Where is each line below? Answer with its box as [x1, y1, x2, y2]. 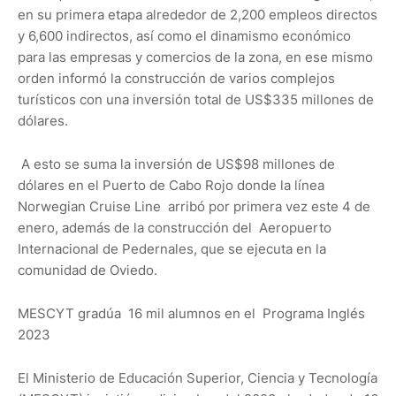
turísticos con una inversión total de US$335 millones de [18, 91, 374, 109]
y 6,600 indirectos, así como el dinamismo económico [18, 27, 351, 45]
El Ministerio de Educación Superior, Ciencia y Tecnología [18, 369, 377, 387]
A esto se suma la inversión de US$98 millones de [18, 156, 335, 173]
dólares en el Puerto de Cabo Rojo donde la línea [18, 177, 324, 194]
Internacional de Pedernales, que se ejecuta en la [18, 240, 326, 258]
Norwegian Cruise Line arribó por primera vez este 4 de [18, 198, 370, 216]
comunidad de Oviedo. [18, 262, 157, 279]
